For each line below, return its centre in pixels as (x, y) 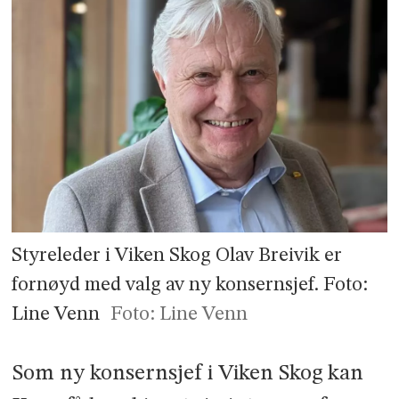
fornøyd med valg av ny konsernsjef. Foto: (190, 285)
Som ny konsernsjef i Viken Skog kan (187, 373)
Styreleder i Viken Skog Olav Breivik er (177, 256)
